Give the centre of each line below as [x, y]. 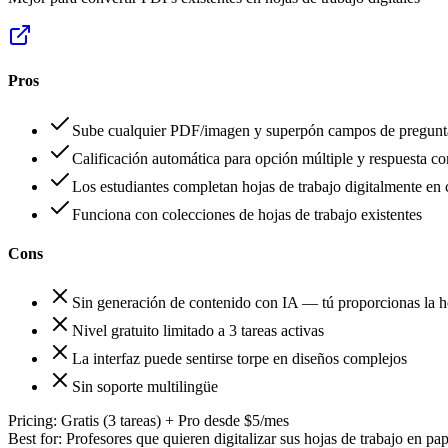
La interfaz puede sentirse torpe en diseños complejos [239, 359]
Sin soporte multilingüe [145, 387]
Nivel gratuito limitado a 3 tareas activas [198, 331]
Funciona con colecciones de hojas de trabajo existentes [247, 214]
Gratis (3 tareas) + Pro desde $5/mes [175, 421]
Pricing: [32, 421]
